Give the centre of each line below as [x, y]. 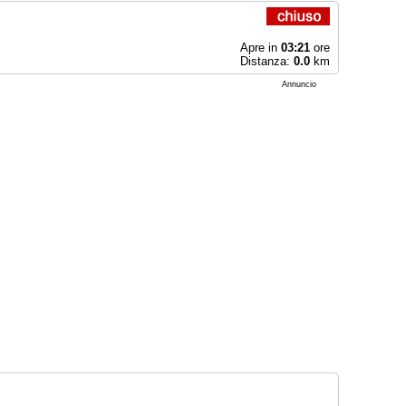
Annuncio [299, 84]
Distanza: [266, 61]
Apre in [260, 48]
